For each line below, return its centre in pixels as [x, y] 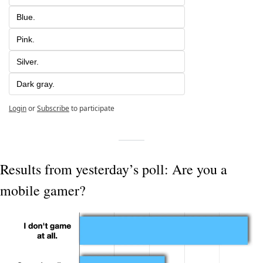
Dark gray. [36, 84]
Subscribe [53, 108]
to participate [93, 108]
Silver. [28, 61]
